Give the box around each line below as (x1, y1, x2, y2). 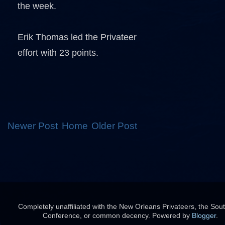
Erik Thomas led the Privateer (18, 32, 137, 42)
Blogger (191, 211, 216, 219)
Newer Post (8, 121, 58, 131)
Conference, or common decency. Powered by (42, 211, 192, 219)
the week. (18, 1, 56, 11)
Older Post (91, 121, 137, 131)
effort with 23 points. (18, 48, 98, 58)
